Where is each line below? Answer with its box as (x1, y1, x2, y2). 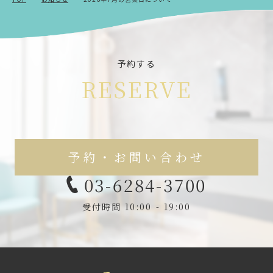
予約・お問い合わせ (68, 148, 205, 166)
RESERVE (80, 73, 193, 105)
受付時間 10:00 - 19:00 (82, 200, 191, 213)
